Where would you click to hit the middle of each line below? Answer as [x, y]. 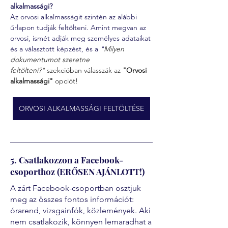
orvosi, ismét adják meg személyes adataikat [81, 38]
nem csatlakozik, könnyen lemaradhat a [81, 222]
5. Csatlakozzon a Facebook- [67, 160]
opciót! [66, 81]
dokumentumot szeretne [51, 60]
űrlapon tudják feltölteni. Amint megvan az [79, 27]
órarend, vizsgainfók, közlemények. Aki [80, 210]
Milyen [115, 49]
